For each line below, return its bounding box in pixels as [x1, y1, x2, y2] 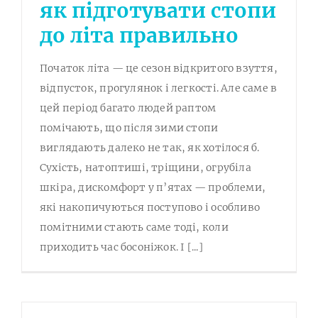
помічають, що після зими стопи [40, 121, 219, 134]
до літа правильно [40, 22, 238, 48]
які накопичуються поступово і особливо [40, 200, 260, 214]
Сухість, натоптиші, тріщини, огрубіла [40, 160, 251, 174]
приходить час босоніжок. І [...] [40, 240, 203, 253]
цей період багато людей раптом [40, 101, 216, 114]
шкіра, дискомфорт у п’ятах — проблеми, [40, 180, 265, 194]
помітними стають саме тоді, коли [40, 220, 229, 234]
